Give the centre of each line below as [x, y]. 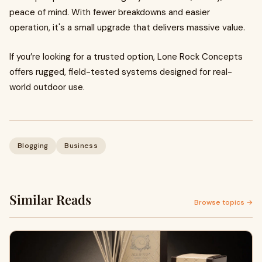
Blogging [33, 146]
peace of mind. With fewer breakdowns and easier [110, 12]
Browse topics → [223, 202]
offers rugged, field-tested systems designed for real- [121, 72]
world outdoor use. [47, 87]
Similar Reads [50, 199]
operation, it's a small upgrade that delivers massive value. [127, 27]
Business [81, 146]
